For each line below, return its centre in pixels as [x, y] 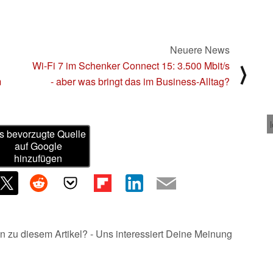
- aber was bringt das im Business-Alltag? [140, 81]
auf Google [38, 146]
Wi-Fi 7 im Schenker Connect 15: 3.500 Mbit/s [131, 65]
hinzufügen [38, 158]
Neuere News [200, 49]
